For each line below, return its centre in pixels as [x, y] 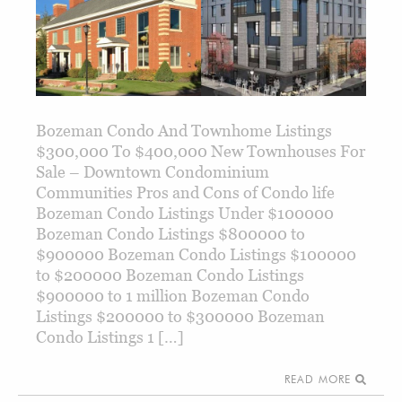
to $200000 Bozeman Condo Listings [170, 275]
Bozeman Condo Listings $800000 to [170, 234]
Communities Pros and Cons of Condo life [185, 193]
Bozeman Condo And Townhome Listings [184, 131]
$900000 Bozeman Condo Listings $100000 [196, 255]
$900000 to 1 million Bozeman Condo [173, 296]
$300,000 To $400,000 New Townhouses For [201, 152]
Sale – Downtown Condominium [153, 172]
